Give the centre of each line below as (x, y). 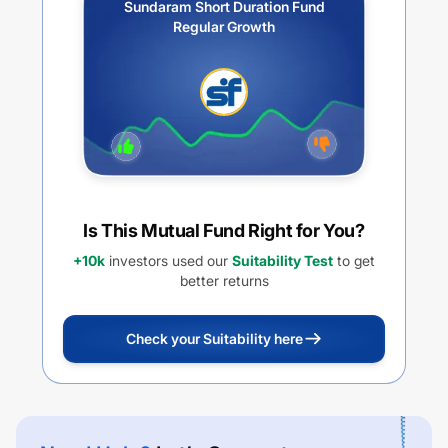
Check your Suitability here (214, 338)
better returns (224, 280)
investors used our (166, 260)
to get (354, 260)
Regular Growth (224, 26)
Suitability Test (282, 260)
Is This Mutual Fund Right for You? (224, 230)
